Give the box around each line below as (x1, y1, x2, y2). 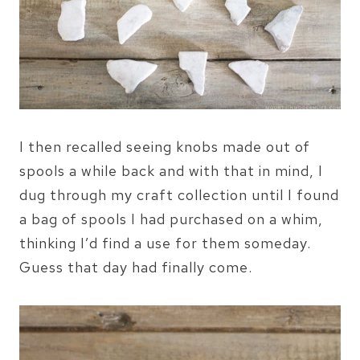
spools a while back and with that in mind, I (19, 161, 323, 180)
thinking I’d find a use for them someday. (19, 233, 311, 252)
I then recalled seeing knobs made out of (19, 137, 310, 156)
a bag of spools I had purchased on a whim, (19, 209, 323, 228)
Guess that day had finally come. (19, 257, 252, 276)
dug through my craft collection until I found (19, 185, 339, 204)
